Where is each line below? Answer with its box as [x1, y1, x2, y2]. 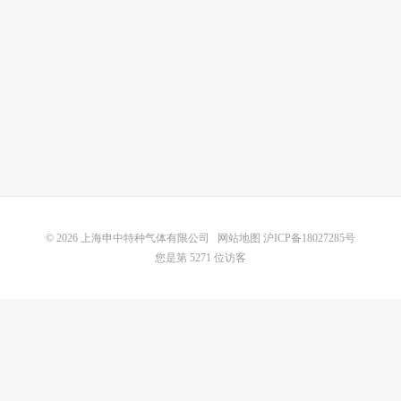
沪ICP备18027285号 [260, 232, 355, 244]
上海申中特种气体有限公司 [81, 232, 209, 244]
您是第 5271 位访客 [155, 252, 246, 264]
